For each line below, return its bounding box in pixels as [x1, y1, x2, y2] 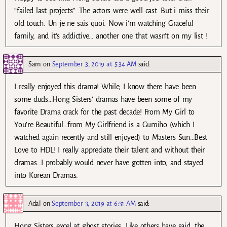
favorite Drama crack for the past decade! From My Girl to [14, 107, 195, 116]
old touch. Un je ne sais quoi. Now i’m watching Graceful [14, 19, 194, 27]
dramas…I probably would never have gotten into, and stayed [14, 158, 203, 167]
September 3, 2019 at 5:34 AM [52, 60, 136, 68]
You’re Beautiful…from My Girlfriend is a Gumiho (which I [14, 120, 195, 129]
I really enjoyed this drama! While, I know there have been [14, 82, 196, 91]
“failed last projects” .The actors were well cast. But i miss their [14, 6, 209, 15]
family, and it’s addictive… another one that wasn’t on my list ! [14, 31, 208, 40]
